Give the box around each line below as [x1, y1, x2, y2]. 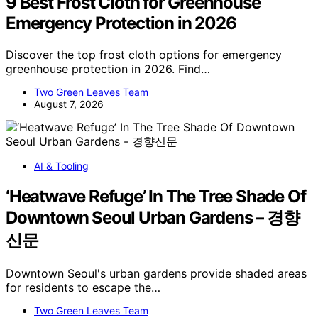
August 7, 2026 [34, 98, 104, 110]
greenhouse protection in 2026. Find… [6, 62, 210, 76]
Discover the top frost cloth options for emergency [6, 48, 282, 62]
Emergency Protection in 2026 [6, 13, 236, 34]
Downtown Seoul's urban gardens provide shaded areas [6, 265, 307, 280]
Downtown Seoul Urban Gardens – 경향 [6, 207, 300, 228]
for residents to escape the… [6, 280, 160, 295]
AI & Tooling [34, 160, 89, 172]
